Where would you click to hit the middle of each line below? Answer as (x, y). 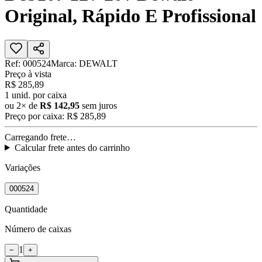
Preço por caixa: (35, 116)
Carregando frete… (40, 137)
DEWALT (98, 63)
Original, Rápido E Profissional (130, 16)
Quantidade (26, 209)
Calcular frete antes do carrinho (72, 147)
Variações (23, 167)
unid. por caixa (38, 95)
